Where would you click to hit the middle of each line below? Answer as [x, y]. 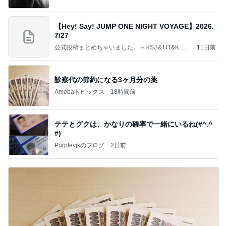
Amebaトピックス [79, 92]
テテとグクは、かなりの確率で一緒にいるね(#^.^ [133, 124]
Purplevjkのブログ [79, 145]
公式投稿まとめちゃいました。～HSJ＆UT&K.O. [121, 47]
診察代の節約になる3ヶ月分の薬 [106, 79]
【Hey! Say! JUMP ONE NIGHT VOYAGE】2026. [134, 26]
